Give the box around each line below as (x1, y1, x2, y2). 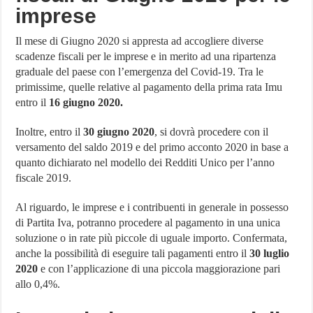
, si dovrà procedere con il (154, 126, 269, 138)
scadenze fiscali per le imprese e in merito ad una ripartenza (15, 50, 277, 63)
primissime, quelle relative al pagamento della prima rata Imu (15, 81, 283, 94)
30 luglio (249, 247, 290, 260)
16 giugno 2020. (49, 96, 124, 109)
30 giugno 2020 (80, 126, 155, 138)
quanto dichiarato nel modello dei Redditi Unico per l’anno (15, 156, 275, 169)
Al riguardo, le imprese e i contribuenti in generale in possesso (15, 201, 289, 214)
